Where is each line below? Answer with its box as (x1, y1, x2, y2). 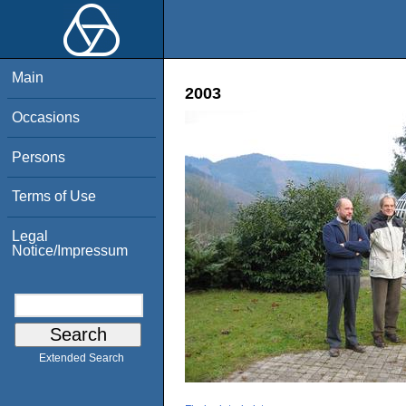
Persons (12, 149, 66, 165)
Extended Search (39, 352, 124, 365)
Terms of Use (12, 188, 97, 205)
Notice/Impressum (12, 242, 129, 258)
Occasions (12, 109, 81, 125)
